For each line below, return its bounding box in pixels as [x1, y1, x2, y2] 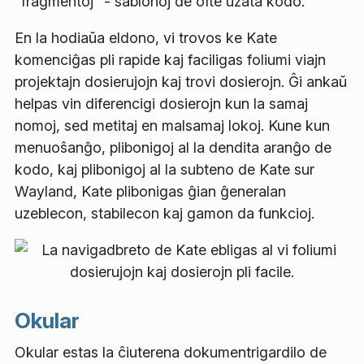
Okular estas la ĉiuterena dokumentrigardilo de [15, 344, 327, 362]
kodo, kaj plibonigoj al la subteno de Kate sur [15, 160, 314, 178]
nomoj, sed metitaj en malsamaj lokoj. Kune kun [15, 116, 330, 134]
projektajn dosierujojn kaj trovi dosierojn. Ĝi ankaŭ [15, 72, 347, 90]
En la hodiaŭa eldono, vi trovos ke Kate [15, 28, 277, 46]
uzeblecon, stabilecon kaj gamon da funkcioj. [15, 204, 314, 222]
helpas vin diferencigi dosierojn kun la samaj [15, 94, 308, 112]
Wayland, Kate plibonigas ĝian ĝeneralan [15, 182, 286, 200]
